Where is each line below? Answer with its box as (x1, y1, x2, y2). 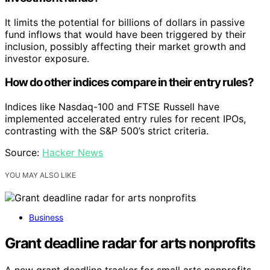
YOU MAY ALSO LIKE (5, 171, 76, 180)
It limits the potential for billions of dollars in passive (5, 16, 245, 28)
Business (29, 212, 63, 223)
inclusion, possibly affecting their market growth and (5, 40, 246, 52)
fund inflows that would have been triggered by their (5, 28, 246, 40)
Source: (5, 146, 42, 159)
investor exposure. (5, 52, 89, 64)
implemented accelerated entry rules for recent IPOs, (5, 113, 246, 125)
